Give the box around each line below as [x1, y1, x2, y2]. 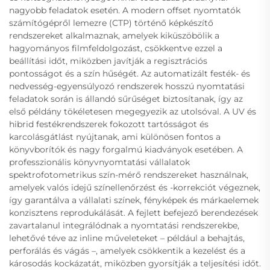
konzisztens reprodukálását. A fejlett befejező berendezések [9, 207, 258, 219]
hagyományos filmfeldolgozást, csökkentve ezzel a [9, 43, 222, 54]
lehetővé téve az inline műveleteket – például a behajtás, [9, 233, 245, 244]
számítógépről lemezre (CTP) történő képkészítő [9, 17, 213, 29]
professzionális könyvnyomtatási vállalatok [9, 157, 190, 168]
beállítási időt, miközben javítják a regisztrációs [9, 55, 207, 67]
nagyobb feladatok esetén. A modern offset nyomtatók [9, 5, 240, 16]
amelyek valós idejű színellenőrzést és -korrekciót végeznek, [9, 182, 260, 193]
